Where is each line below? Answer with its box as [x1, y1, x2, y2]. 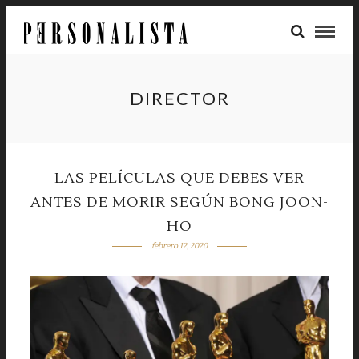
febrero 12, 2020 [151, 240, 208, 251]
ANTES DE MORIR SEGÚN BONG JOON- [30, 193, 329, 212]
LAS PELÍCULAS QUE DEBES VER [54, 169, 305, 188]
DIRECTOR [129, 87, 230, 109]
